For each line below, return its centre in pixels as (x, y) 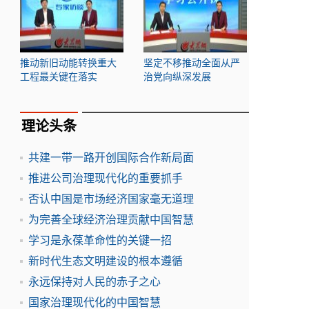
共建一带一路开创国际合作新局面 (111, 158)
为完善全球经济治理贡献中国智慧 (111, 220)
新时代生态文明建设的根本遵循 (106, 261)
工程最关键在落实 (59, 77)
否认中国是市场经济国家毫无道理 (111, 199)
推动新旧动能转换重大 (68, 63)
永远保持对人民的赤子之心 (94, 282)
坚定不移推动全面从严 (192, 63)
